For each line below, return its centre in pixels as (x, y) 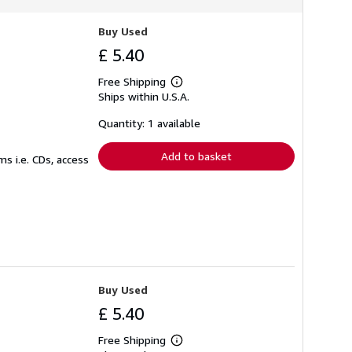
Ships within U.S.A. (144, 96)
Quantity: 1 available (149, 123)
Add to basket (196, 156)
